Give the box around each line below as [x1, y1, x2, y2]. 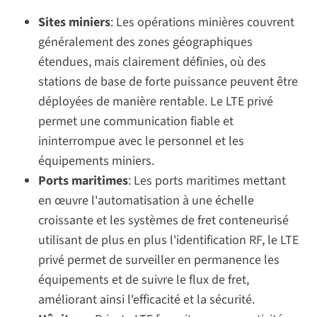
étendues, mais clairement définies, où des [38, 52, 267, 71]
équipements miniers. [38, 151, 155, 170]
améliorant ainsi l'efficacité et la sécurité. [38, 290, 255, 309]
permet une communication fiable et [38, 112, 234, 130]
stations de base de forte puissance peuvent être [38, 72, 299, 91]
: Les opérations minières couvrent [110, 13, 295, 31]
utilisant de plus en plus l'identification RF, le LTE [38, 231, 299, 249]
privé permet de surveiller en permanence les [38, 250, 280, 269]
